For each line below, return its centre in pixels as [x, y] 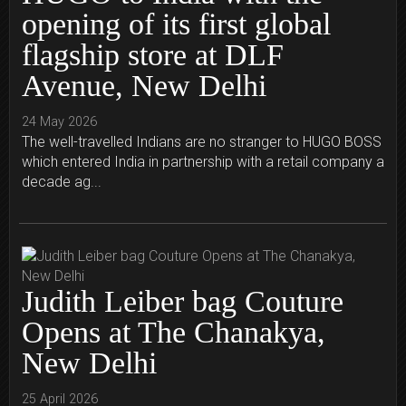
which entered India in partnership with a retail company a [203, 162]
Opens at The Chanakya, [174, 333]
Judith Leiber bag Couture [183, 302]
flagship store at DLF [153, 55]
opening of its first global [176, 24]
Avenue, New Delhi [144, 86]
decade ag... [62, 182]
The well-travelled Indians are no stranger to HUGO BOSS [202, 142]
